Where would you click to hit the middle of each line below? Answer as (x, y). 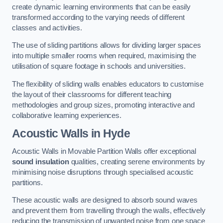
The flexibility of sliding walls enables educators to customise (108, 84)
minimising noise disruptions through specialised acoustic (103, 172)
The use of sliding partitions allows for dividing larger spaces (107, 46)
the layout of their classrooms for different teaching (92, 94)
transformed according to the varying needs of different (99, 17)
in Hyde (109, 134)
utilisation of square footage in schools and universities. (99, 66)
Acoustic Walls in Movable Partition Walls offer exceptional (104, 151)
